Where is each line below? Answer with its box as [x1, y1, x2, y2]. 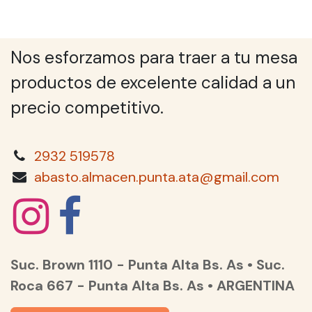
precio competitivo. [10, 97, 168, 120]
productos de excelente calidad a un [10, 72, 295, 95]
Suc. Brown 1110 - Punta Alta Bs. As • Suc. [10, 256, 285, 274]
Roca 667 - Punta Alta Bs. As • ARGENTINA [10, 276, 295, 295]
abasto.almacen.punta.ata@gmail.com [33, 168, 279, 187]
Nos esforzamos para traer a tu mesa [10, 47, 297, 70]
